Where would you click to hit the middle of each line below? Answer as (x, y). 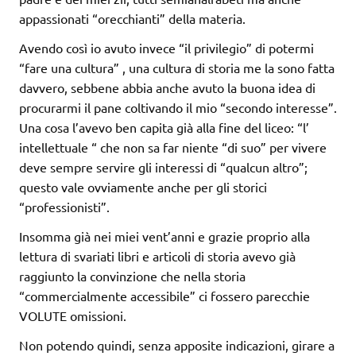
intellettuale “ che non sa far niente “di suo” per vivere (173, 147)
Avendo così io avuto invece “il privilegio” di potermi (166, 48)
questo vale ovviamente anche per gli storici (143, 187)
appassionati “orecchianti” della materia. (132, 19)
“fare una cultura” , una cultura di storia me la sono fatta (177, 68)
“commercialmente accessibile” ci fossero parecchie (164, 296)
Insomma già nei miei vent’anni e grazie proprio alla (164, 236)
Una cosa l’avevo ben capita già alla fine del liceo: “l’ (164, 128)
